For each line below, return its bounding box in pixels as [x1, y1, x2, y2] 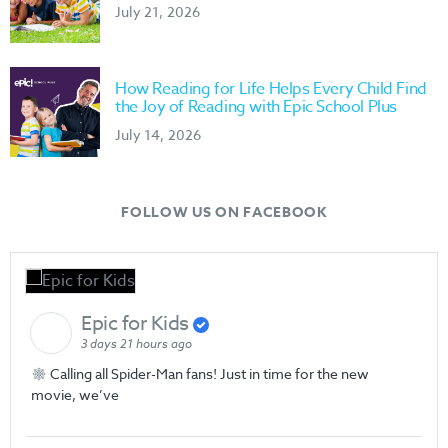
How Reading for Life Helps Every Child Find [115, 76, 427, 101]
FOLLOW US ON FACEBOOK [121, 202, 327, 224]
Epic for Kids [81, 309, 193, 339]
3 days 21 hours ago [81, 335, 192, 354]
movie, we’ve [31, 385, 119, 405]
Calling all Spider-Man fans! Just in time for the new [46, 364, 369, 384]
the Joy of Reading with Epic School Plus [115, 94, 398, 119]
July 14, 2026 [115, 124, 202, 144]
